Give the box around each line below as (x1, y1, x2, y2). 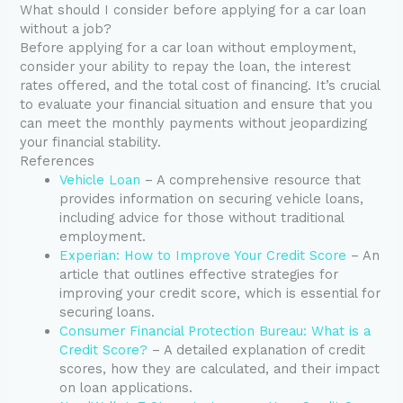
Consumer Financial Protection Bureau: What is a (59, 323, 372, 340)
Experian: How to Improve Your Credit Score (59, 247, 347, 264)
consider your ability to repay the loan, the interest (20, 58, 352, 76)
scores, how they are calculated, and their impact (59, 361, 381, 378)
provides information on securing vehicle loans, (59, 191, 364, 208)
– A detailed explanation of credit (148, 342, 366, 359)
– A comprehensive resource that (140, 172, 362, 189)
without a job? (20, 21, 112, 38)
